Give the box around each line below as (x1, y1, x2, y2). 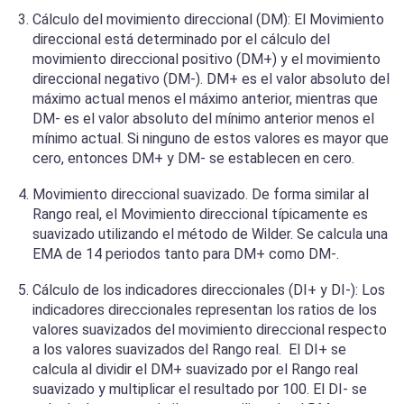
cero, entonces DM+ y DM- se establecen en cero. (32, 150, 354, 168)
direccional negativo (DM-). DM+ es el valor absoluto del (32, 70, 390, 88)
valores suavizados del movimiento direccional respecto (32, 321, 387, 339)
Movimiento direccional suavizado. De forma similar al (32, 186, 369, 204)
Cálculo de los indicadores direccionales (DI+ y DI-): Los (32, 281, 385, 299)
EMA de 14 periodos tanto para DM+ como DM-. (32, 245, 339, 263)
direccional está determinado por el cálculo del (32, 31, 330, 49)
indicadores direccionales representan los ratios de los (32, 301, 377, 319)
